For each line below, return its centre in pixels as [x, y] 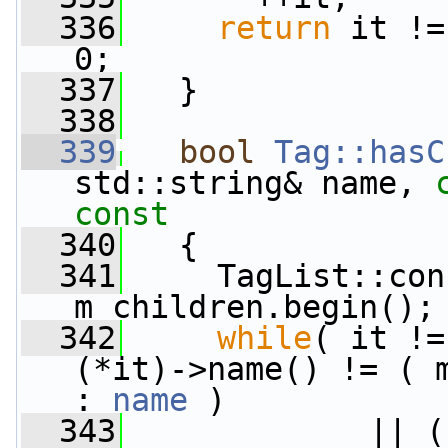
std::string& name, [254, 183]
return [274, 28]
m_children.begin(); [254, 307]
